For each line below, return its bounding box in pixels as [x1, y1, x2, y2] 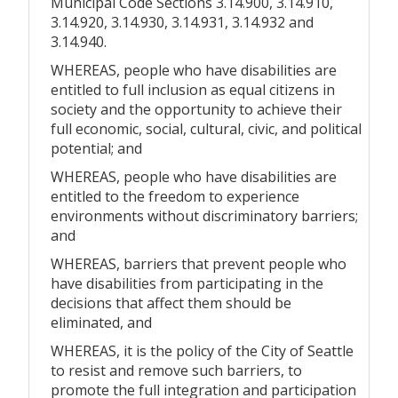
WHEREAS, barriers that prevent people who [51, 253, 346, 274]
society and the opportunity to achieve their [51, 99, 342, 119]
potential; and [51, 138, 142, 158]
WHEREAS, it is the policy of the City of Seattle [51, 340, 354, 361]
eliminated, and [51, 312, 152, 332]
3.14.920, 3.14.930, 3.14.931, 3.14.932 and [51, 12, 314, 32]
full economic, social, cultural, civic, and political [51, 118, 362, 139]
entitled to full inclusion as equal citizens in [51, 79, 335, 99]
